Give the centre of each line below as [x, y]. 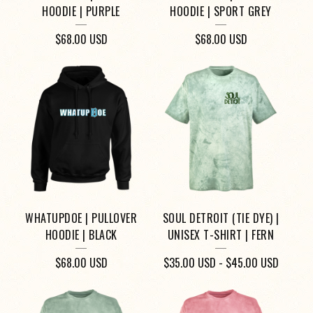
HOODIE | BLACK [81, 235]
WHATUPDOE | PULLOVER [81, 218]
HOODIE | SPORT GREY [221, 12]
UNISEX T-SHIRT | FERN [221, 235]
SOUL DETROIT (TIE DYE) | [221, 218]
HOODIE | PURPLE [81, 12]
